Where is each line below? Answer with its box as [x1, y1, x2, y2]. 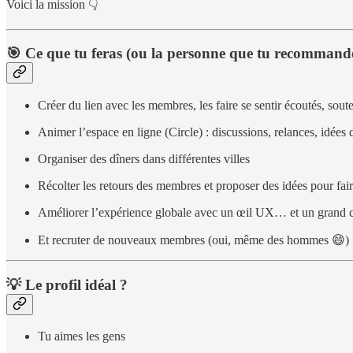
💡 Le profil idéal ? [6, 276, 128, 293]
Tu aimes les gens [38, 329, 125, 344]
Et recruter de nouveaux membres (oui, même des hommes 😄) [38, 232, 349, 247]
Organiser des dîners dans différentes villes [38, 151, 250, 165]
